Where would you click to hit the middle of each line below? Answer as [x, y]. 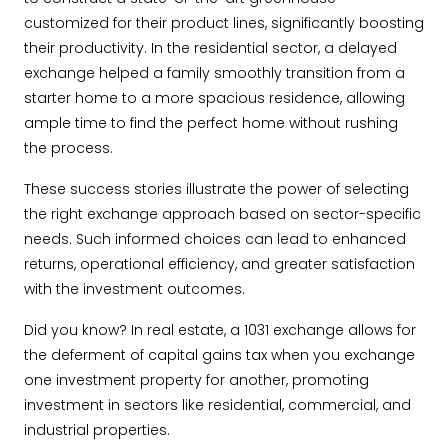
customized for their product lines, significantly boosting [224, 23]
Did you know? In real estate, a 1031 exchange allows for [220, 330]
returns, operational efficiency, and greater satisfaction [219, 264]
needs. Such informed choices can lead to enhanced [215, 239]
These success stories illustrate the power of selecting [216, 189]
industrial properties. [97, 430]
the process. [68, 148]
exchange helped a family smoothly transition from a [214, 73]
